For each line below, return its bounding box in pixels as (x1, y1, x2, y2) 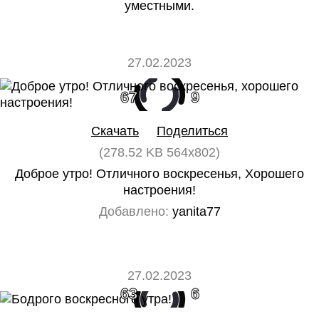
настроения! (123, 183, 196, 197)
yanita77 (168, 204, 221, 219)
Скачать (91, 124, 139, 138)
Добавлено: (98, 204, 169, 219)
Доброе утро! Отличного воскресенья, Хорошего (15, 167, 304, 181)
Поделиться (157, 124, 228, 138)
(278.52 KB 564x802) (99, 145, 220, 159)
